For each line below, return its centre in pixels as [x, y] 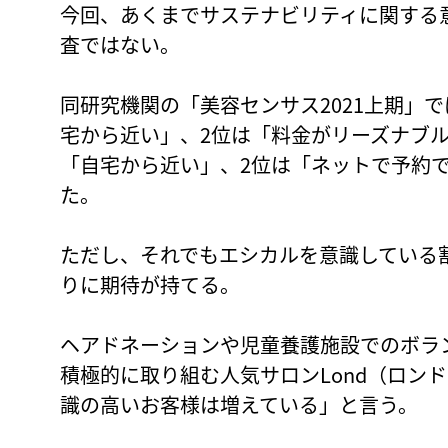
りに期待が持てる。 [150, 284]
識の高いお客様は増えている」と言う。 [239, 404]
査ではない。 [120, 44]
